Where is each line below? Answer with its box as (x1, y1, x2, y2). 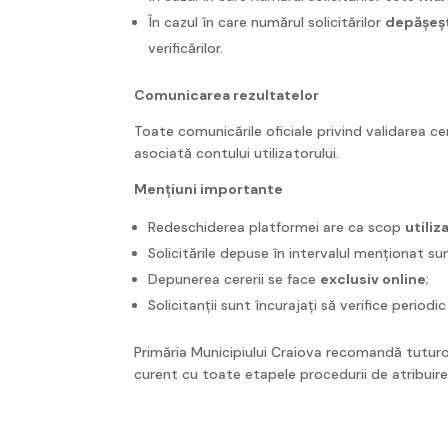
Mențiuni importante (134, 179, 284, 198)
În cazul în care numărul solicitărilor (148, 12, 386, 31)
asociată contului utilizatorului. (134, 143, 340, 162)
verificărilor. (148, 38, 224, 57)
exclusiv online (320, 269, 427, 288)
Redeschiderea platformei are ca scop (148, 217, 406, 236)
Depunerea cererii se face (148, 269, 321, 288)
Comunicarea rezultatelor (134, 85, 320, 104)
